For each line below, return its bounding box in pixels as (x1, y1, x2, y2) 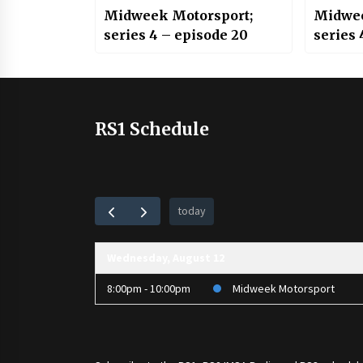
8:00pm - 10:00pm (107, 281, 190, 297)
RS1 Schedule (95, 117, 209, 140)
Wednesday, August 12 (107, 250, 224, 266)
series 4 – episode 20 (104, 27, 248, 44)
